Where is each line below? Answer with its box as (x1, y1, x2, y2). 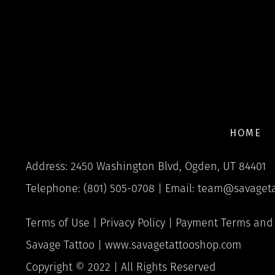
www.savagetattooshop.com (105, 238, 241, 252)
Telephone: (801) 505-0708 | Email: (26, 181, 198, 195)
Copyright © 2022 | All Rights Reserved (26, 260, 216, 274)
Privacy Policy (100, 215, 165, 230)
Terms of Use (26, 215, 90, 230)
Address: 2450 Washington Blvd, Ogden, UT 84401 (26, 159, 266, 173)
